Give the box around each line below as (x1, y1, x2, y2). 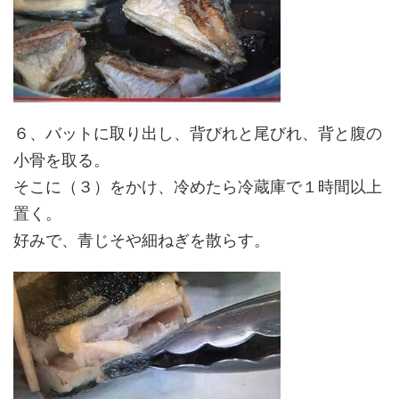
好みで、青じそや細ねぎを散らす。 (13, 231, 270, 249)
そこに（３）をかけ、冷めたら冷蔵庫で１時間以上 (13, 177, 382, 196)
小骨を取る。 (13, 151, 110, 169)
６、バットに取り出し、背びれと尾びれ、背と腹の (13, 124, 382, 142)
